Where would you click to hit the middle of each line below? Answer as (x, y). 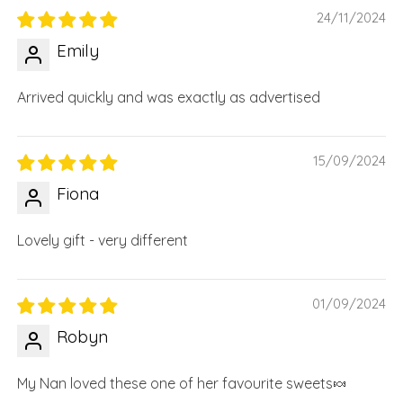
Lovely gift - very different (102, 240)
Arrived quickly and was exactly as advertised (168, 97)
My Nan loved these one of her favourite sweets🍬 (182, 383)
